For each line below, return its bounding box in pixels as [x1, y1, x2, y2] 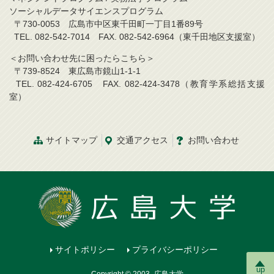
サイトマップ [46, 135, 97, 145]
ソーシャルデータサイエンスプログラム [9, 6, 163, 16]
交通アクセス [117, 135, 168, 145]
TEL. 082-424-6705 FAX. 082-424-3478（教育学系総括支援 [9, 79, 265, 89]
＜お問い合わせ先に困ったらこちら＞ [9, 53, 155, 63]
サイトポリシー [55, 245, 115, 254]
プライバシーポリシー [132, 245, 218, 254]
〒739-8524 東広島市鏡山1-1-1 [9, 66, 149, 76]
